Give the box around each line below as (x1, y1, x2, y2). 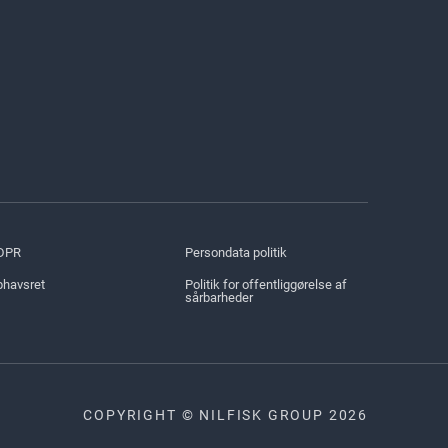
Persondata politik (185, 244, 288, 260)
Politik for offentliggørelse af (185, 276, 348, 292)
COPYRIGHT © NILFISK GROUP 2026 (83, 407, 368, 424)
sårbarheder (185, 289, 254, 305)
